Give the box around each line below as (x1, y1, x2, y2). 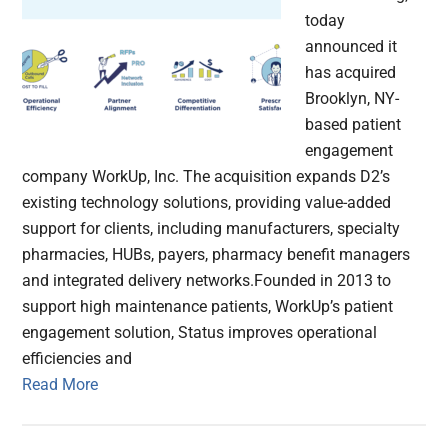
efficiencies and (22, 349, 133, 369)
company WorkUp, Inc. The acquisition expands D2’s (22, 167, 391, 187)
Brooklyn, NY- (305, 89, 400, 109)
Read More (22, 375, 99, 395)
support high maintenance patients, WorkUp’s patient (22, 297, 394, 317)
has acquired (305, 63, 397, 83)
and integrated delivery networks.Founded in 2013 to (22, 271, 392, 291)
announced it (305, 37, 398, 57)
